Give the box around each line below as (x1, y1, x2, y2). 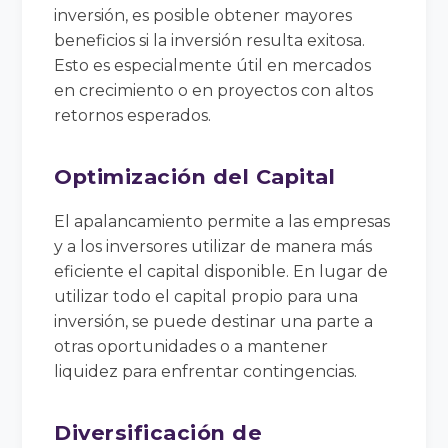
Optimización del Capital (54, 163, 336, 189)
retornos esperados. (54, 105, 212, 125)
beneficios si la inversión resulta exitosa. (54, 30, 366, 50)
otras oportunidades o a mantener (54, 336, 329, 356)
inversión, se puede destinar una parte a (54, 311, 374, 331)
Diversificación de (54, 419, 263, 445)
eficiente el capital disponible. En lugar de (54, 261, 389, 281)
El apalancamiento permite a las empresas (54, 211, 391, 231)
